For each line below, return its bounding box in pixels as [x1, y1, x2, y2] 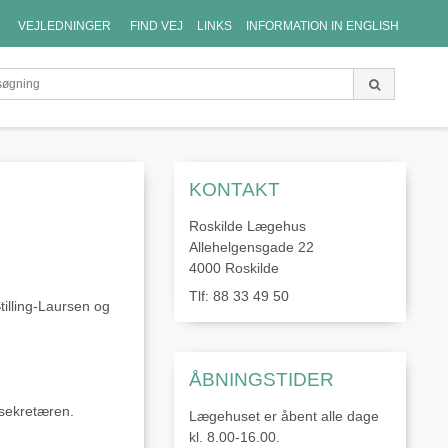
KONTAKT [188, 178, 280, 200]
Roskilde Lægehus [188, 217, 306, 234]
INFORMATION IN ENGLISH [246, 18, 399, 33]
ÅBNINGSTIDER [188, 368, 334, 390]
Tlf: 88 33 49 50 [188, 287, 289, 304]
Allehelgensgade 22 [188, 238, 314, 255]
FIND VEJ [130, 18, 183, 33]
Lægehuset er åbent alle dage [188, 407, 379, 424]
